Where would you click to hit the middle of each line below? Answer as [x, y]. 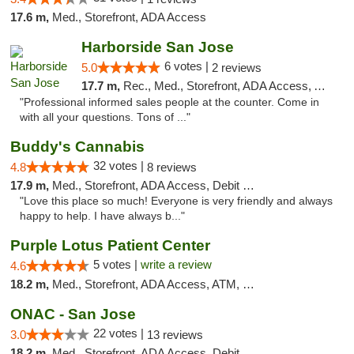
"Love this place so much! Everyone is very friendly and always [176, 201]
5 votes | [117, 264]
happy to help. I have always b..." [102, 216]
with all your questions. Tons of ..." [105, 117]
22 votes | [120, 333]
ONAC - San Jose [73, 314]
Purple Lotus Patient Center [110, 245]
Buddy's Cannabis [77, 147]
